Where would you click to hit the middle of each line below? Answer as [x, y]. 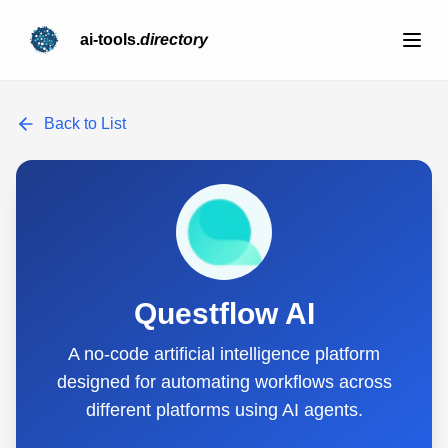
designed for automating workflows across [224, 382]
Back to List [85, 123]
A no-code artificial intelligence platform [224, 354]
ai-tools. [110, 39]
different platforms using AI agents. [224, 410]
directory [174, 39]
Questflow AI [224, 313]
